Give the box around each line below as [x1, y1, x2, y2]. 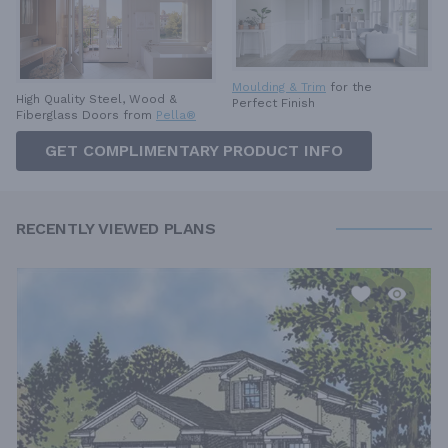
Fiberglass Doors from [16, 108, 156, 123]
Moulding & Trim [232, 80, 326, 95]
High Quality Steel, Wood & [16, 92, 177, 107]
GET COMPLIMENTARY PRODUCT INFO [45, 141, 343, 161]
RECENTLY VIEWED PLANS [16, 219, 216, 239]
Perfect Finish [232, 96, 315, 111]
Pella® [156, 108, 196, 123]
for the [326, 80, 376, 95]
